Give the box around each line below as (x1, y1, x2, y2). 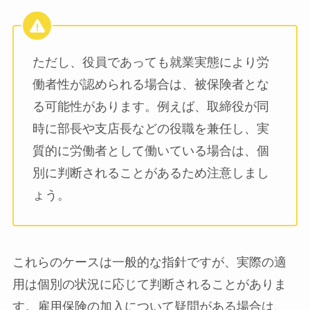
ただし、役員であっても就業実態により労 (32, 55, 269, 70)
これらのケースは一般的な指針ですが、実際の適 (12, 255, 286, 269)
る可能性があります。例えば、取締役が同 (32, 100, 269, 114)
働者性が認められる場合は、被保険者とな (32, 77, 269, 92)
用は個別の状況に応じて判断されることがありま (12, 277, 286, 291)
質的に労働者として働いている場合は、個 (32, 144, 269, 158)
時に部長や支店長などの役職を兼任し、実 (32, 122, 269, 136)
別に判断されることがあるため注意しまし (32, 166, 269, 181)
